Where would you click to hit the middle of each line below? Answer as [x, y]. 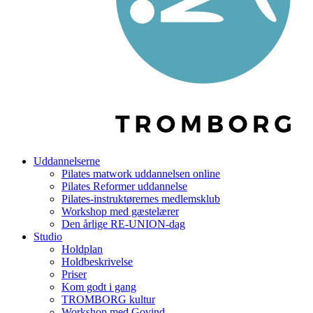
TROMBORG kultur [108, 299]
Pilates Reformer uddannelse [124, 186]
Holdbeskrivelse [97, 262]
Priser [74, 274]
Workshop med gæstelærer [120, 211]
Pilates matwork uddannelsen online [141, 174]
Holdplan [82, 249]
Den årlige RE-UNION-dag [123, 224]
